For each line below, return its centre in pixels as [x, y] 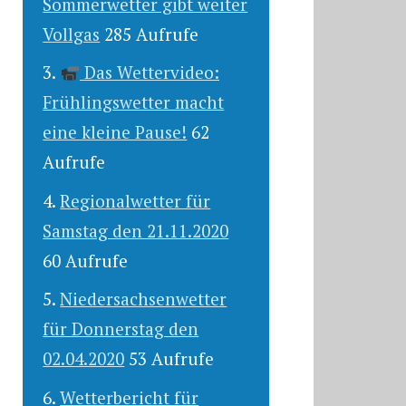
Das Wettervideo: [149, 72]
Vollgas [72, 34]
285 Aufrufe [152, 34]
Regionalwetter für [135, 200]
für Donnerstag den [121, 329]
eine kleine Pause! [115, 132]
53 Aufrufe [172, 359]
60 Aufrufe [86, 260]
